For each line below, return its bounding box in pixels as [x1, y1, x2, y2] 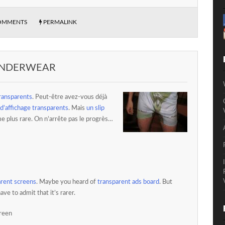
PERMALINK [43, 19, 77, 25]
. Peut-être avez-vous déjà [32, 94, 107, 100]
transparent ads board [97, 178, 159, 185]
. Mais [68, 105, 86, 111]
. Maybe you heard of [36, 178, 97, 185]
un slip [86, 105, 104, 111]
